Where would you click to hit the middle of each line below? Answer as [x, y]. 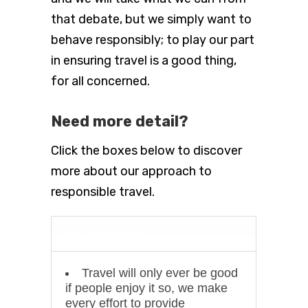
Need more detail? [120, 122]
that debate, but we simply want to [151, 20]
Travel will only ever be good [159, 273]
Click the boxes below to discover [146, 151]
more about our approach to [131, 172]
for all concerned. [100, 81]
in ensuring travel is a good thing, [144, 61]
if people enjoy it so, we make [146, 288]
